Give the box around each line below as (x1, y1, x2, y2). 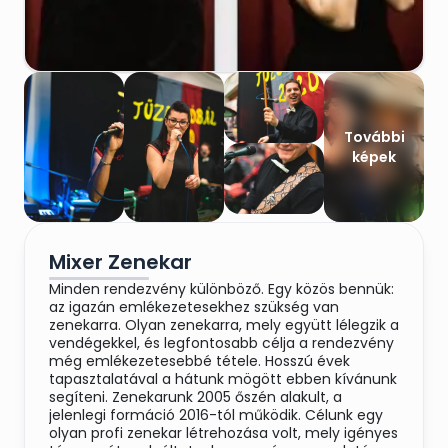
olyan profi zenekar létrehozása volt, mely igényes (49, 423, 398, 443)
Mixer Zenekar (49, 248, 192, 276)
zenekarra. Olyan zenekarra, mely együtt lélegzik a (49, 315, 399, 335)
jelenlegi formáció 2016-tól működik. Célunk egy (49, 405, 383, 425)
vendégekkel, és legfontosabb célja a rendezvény (49, 333, 394, 353)
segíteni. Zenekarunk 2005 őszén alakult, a (49, 387, 342, 407)
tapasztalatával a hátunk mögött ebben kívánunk (49, 369, 397, 389)
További (343, 127, 405, 147)
